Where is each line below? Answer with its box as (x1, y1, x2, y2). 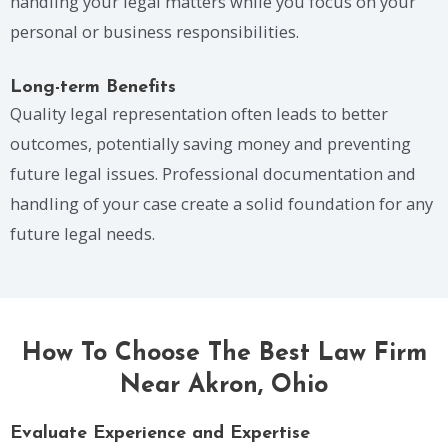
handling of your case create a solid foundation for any (10, 192, 433, 216)
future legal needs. (10, 222, 155, 246)
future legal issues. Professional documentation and (10, 162, 416, 186)
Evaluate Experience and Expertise (10, 423, 310, 443)
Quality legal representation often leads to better (10, 102, 388, 126)
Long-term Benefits (10, 78, 176, 98)
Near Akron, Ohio (120, 372, 328, 398)
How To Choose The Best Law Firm (21, 340, 427, 366)
